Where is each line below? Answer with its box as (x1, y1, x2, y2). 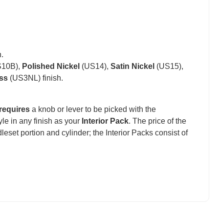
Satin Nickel (110, 62, 154, 71)
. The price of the (129, 117, 186, 126)
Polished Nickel (22, 62, 80, 71)
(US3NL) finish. (8, 74, 63, 83)
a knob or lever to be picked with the (30, 105, 156, 114)
